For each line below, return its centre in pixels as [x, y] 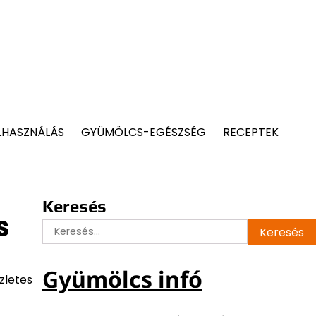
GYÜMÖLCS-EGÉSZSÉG [144, 132]
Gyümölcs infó [122, 279]
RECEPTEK [251, 132]
